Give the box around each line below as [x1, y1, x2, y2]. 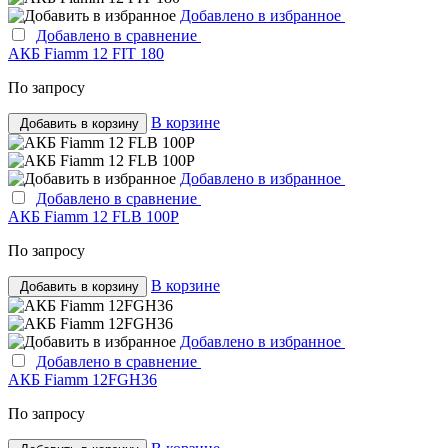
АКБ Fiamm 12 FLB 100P [8, 207, 179, 225]
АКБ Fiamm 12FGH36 [8, 370, 157, 388]
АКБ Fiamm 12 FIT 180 [8, 44, 164, 62]
